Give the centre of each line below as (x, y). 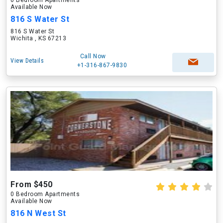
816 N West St (38, 213)
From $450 (32, 184)
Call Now (93, 56)
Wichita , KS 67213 (38, 38)
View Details (27, 61)
